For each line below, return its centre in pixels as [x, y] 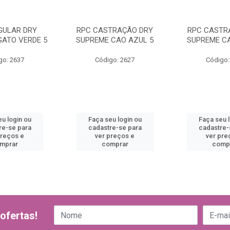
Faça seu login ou [115, 119]
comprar [115, 144]
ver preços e [115, 136]
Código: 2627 [115, 60]
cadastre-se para [115, 128]
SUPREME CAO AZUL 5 [115, 40]
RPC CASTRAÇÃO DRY [115, 30]
